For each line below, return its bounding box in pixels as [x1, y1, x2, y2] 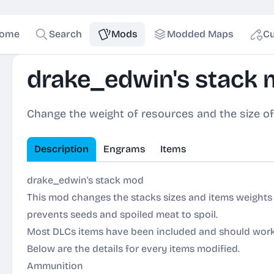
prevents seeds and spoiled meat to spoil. [27, 209, 218, 220]
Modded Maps [166, 28, 234, 40]
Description [34, 143, 89, 155]
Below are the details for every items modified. [27, 243, 240, 254]
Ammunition [27, 260, 83, 272]
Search [48, 28, 82, 40]
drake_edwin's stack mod [27, 174, 144, 186]
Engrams [103, 143, 146, 155]
